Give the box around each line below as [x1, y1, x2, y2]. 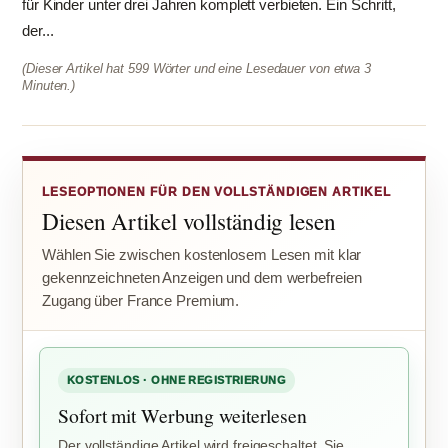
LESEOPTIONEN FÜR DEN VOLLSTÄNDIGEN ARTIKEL [42, 186, 391, 199]
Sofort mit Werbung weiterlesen [58, 402, 307, 430]
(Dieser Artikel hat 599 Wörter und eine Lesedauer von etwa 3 [22, 61, 371, 76]
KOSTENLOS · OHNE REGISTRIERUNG [67, 374, 287, 387]
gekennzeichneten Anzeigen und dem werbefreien [42, 269, 362, 287]
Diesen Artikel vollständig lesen [42, 206, 336, 238]
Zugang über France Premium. [42, 292, 240, 310]
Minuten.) [22, 78, 76, 93]
